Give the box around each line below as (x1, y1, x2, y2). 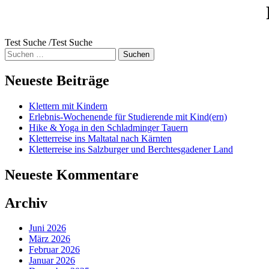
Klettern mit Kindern (29, 100, 107, 111)
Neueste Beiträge (5, 72, 109, 88)
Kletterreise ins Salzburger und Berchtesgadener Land (29, 144, 233, 154)
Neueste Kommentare (5, 166, 139, 183)
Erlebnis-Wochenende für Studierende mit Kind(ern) (29, 111, 227, 122)
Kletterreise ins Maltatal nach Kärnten (29, 133, 172, 144)
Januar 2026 (29, 255, 75, 266)
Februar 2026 (29, 244, 80, 255)
